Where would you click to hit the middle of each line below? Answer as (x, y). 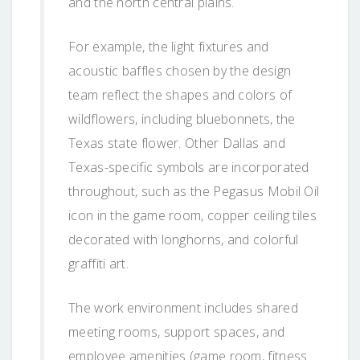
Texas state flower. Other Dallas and (177, 143)
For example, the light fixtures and (169, 46)
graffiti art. (98, 263)
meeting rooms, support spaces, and (177, 331)
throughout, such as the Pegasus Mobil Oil (194, 191)
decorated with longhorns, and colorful (184, 239)
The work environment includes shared (183, 307)
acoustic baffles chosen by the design (180, 70)
